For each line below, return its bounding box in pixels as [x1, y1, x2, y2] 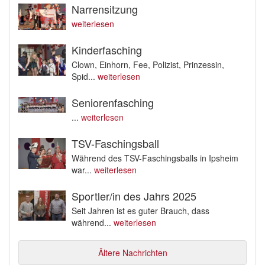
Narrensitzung [72, 1, 138, 17]
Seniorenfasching [72, 95, 154, 111]
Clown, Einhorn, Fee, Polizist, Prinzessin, [72, 59, 224, 71]
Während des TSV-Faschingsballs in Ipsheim [72, 152, 238, 164]
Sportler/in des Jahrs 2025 [72, 188, 196, 204]
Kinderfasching [72, 42, 142, 58]
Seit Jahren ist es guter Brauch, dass [72, 205, 209, 217]
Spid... [72, 70, 98, 83]
